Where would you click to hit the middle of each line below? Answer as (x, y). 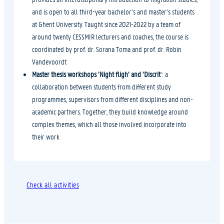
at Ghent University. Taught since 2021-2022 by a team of (106, 24)
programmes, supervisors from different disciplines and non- (112, 99)
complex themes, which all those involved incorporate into (109, 124)
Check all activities (53, 184)
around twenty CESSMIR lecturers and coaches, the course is (110, 36)
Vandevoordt (49, 61)
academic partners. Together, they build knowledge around (110, 111)
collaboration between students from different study (101, 86)
